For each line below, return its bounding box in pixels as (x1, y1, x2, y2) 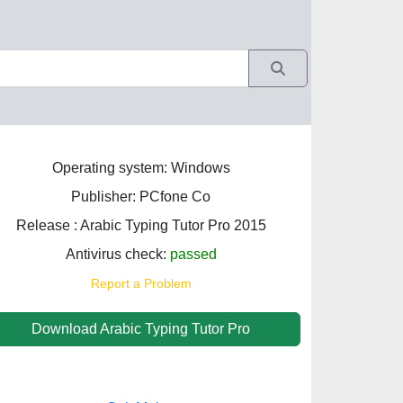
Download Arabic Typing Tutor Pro (31, 321, 250, 336)
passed (169, 246, 217, 262)
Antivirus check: (65, 246, 170, 262)
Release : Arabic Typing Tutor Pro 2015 (15, 218, 266, 233)
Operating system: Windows (51, 160, 230, 175)
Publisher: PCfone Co (71, 189, 210, 204)
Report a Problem (90, 276, 192, 291)
